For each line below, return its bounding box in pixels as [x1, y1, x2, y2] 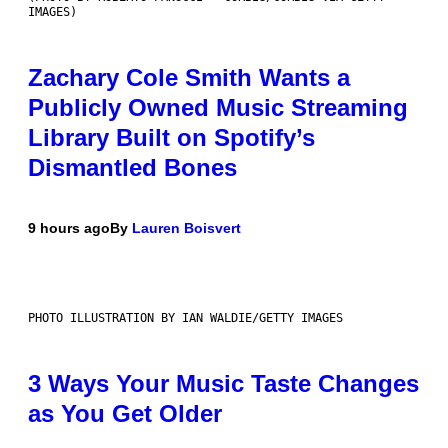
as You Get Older [28, 400, 222, 428]
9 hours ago [28, 220, 110, 237]
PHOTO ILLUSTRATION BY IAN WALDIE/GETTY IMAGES [28, 311, 343, 326]
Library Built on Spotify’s [28, 124, 315, 152]
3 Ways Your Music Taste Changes [28, 370, 419, 398]
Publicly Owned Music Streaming [28, 94, 408, 122]
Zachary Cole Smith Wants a [28, 64, 350, 92]
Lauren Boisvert [132, 220, 241, 237]
